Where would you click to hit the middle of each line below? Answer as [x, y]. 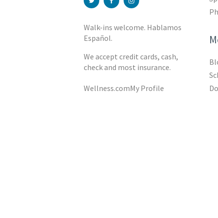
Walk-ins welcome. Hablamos [133, 27]
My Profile [147, 88]
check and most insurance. [127, 67]
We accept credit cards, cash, [131, 57]
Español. [98, 38]
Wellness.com [107, 88]
